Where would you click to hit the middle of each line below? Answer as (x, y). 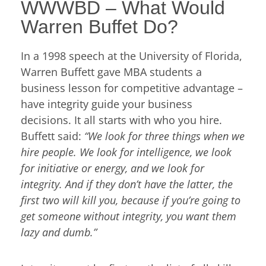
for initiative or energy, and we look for (113, 168)
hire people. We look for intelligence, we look (126, 152)
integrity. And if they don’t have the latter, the (127, 184)
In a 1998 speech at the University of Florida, (132, 56)
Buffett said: (53, 136)
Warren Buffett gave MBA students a (111, 72)
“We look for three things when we (164, 136)
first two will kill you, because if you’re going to (131, 200)
